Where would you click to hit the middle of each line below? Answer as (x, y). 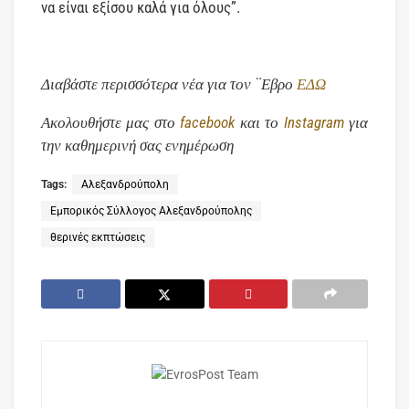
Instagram (314, 123)
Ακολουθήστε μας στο (111, 123)
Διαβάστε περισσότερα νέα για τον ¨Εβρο (169, 84)
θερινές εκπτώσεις (98, 238)
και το (259, 123)
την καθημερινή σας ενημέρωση (137, 146)
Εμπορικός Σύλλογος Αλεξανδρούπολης (151, 211)
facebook (208, 123)
